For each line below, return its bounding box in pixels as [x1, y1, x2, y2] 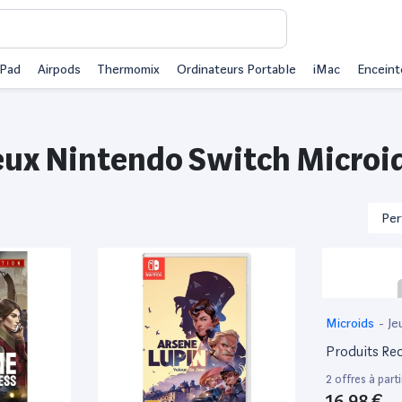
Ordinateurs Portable [177, 62, 296, 76]
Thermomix [97, 62, 160, 76]
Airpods [38, 62, 81, 76]
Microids [326, 315, 377, 330]
